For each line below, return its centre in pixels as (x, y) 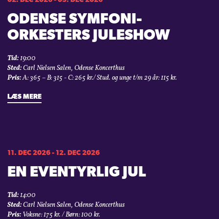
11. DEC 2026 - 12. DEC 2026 (54, 153)
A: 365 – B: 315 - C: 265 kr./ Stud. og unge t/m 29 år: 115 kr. (99, 78)
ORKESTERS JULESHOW (88, 36)
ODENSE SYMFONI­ (75, 20)
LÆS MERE (24, 97)
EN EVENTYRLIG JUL (77, 173)
